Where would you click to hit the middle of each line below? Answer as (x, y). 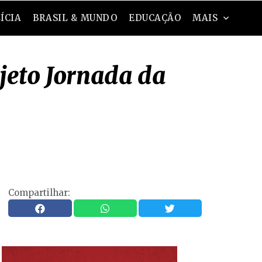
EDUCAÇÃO (155, 18)
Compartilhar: (39, 193)
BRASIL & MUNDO (75, 18)
